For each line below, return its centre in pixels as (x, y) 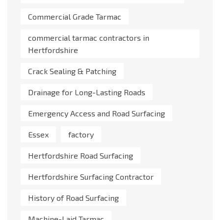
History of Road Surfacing (73, 198)
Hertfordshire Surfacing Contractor (91, 177)
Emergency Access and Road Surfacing (96, 113)
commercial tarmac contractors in (89, 38)
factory (81, 135)
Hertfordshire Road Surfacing (81, 156)
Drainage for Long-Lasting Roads (87, 92)
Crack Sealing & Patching (72, 71)
